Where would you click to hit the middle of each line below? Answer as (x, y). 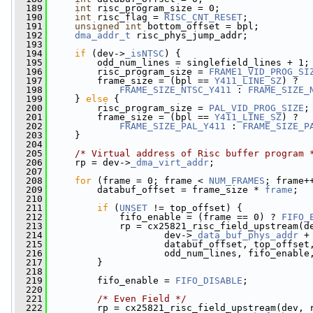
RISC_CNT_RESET (203, 17)
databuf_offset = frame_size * (156, 190)
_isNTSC (145, 53)
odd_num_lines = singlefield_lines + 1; (178, 63)
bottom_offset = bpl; (201, 26)
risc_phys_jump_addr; (189, 35)
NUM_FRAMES (237, 181)
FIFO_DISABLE (209, 281)
